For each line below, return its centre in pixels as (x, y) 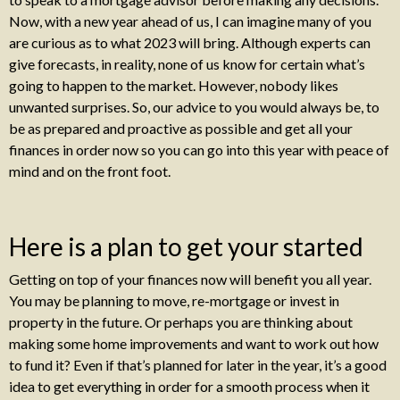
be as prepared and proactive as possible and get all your (181, 128)
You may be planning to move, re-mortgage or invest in (174, 300)
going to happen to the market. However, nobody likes (174, 85)
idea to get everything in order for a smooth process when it (189, 386)
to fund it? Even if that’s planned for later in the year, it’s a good (198, 365)
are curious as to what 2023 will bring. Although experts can (190, 42)
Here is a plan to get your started (186, 246)
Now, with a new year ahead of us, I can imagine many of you (190, 21)
